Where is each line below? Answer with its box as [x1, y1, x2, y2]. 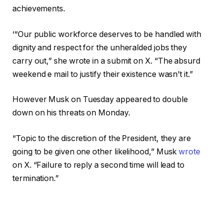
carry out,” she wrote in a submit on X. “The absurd [12, 56, 200, 66]
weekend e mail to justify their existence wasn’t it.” [12, 69, 193, 79]
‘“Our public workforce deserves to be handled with [12, 29, 202, 39]
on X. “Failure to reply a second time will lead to [12, 160, 185, 170]
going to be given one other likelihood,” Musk [12, 147, 179, 156]
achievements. [12, 4, 65, 14]
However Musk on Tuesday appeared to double [12, 95, 188, 105]
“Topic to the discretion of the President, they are [12, 133, 191, 143]
